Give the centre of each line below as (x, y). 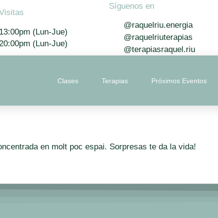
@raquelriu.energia (158, 25)
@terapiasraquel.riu (159, 50)
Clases (68, 81)
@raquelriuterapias (158, 37)
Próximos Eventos (179, 81)
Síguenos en (132, 6)
